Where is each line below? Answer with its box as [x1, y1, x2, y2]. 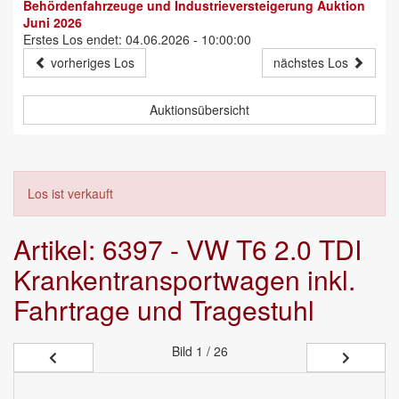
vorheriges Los [47, 53, 134, 72]
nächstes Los [273, 53, 352, 72]
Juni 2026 [23, 13, 82, 32]
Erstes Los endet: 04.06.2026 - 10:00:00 [23, 30, 251, 49]
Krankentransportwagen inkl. [13, 260, 355, 299]
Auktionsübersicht [150, 101, 249, 119]
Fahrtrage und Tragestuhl [13, 290, 314, 330]
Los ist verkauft [28, 184, 113, 203]
